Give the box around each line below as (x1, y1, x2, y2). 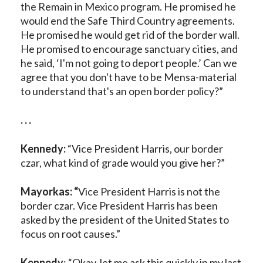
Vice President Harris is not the (78, 185, 220, 198)
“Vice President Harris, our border (66, 142, 223, 156)
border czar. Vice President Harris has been (21, 199, 218, 213)
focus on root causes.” (21, 227, 120, 241)
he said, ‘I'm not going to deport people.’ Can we (21, 56, 237, 70)
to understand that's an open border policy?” (21, 85, 223, 98)
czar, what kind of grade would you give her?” (21, 156, 225, 170)
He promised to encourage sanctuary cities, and (21, 42, 238, 56)
